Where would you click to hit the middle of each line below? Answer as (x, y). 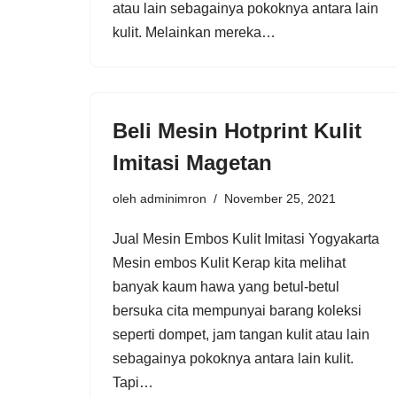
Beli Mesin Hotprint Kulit (237, 130)
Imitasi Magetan (192, 162)
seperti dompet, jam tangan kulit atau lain (241, 334)
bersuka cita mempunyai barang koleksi (237, 310)
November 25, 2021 (280, 198)
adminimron (173, 198)
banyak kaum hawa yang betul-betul (226, 286)
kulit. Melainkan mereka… (196, 32)
